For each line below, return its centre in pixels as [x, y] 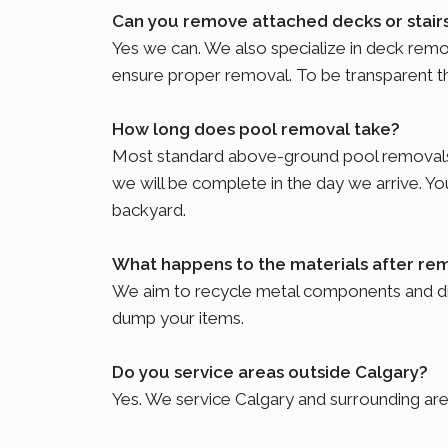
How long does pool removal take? [256, 129]
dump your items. [180, 318]
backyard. [151, 210]
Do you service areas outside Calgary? [270, 372]
